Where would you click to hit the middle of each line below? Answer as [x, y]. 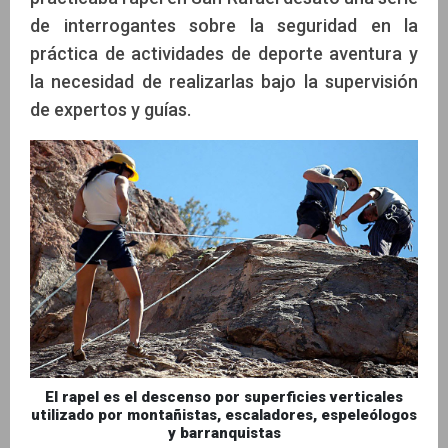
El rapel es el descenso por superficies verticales [224, 397]
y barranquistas [224, 433]
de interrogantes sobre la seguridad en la [224, 25]
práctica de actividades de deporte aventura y [224, 53]
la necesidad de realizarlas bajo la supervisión [224, 81]
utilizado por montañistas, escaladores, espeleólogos [224, 415]
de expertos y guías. [110, 109]
